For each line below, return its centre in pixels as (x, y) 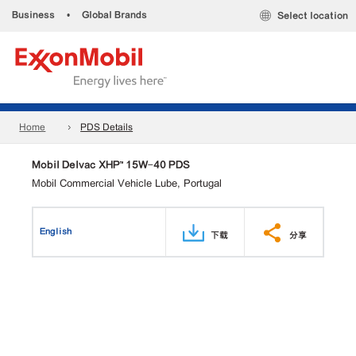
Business (33, 15)
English (56, 231)
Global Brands (114, 15)
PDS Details (107, 128)
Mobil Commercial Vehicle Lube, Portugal (127, 183)
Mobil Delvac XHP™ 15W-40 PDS (111, 164)
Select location (313, 16)
